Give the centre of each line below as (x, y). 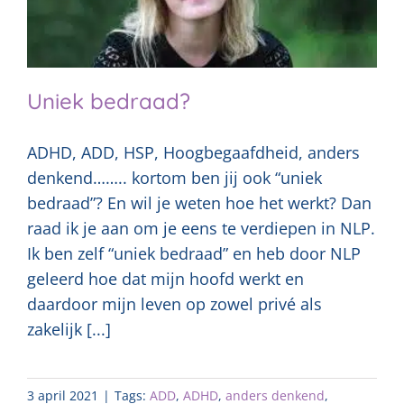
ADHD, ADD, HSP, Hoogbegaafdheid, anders (193, 153)
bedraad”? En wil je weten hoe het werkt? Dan (199, 203)
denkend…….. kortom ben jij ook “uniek (174, 178)
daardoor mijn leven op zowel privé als (174, 304)
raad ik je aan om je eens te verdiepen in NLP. (201, 229)
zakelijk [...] (69, 330)
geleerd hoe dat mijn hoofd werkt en (165, 279)
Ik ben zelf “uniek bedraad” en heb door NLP (194, 254)
